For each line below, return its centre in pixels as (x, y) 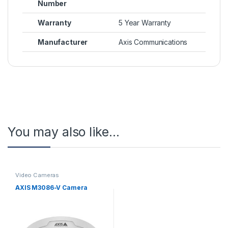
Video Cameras (37, 175)
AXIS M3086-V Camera (51, 188)
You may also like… (64, 132)
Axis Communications (153, 42)
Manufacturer (63, 42)
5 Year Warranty (145, 23)
